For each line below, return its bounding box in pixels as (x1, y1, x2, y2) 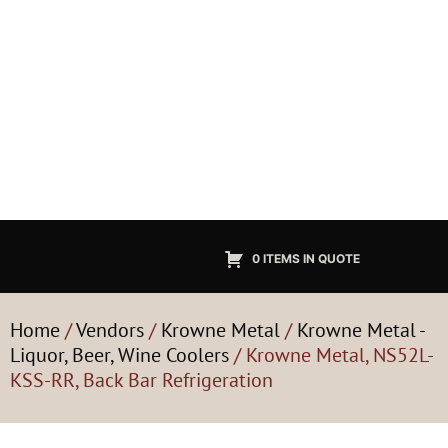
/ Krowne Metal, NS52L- (229, 342, 434, 368)
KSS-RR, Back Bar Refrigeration (10, 367, 273, 393)
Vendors (76, 317, 144, 343)
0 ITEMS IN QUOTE (252, 250, 360, 266)
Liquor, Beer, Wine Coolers (10, 342, 229, 368)
